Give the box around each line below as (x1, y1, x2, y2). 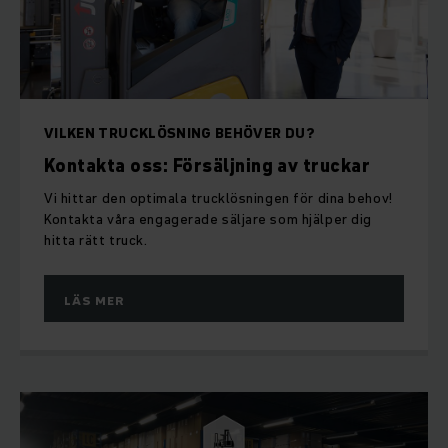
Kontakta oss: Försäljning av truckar (44, 153, 371, 179)
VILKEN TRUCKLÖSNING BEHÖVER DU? (44, 123, 315, 144)
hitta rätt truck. (44, 230, 148, 251)
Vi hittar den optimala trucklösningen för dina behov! (44, 188, 393, 209)
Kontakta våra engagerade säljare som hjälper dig (44, 209, 372, 230)
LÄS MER (64, 292, 124, 310)
